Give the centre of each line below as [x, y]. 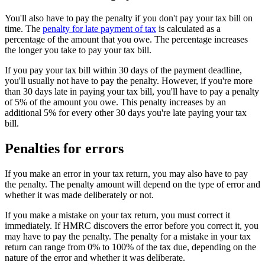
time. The [24, 28]
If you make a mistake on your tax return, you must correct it [117, 215]
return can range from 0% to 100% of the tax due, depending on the [130, 247]
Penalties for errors [64, 148]
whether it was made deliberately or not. [79, 195]
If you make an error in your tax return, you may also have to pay [126, 173]
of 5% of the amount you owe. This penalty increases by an [115, 102]
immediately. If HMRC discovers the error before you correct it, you [132, 225]
